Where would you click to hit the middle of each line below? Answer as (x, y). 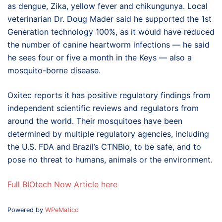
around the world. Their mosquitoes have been (95, 121)
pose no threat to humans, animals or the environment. (110, 160)
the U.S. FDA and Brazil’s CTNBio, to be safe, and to (104, 147)
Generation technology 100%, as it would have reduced (111, 32)
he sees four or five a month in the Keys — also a (100, 57)
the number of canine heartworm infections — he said (109, 45)
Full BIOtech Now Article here (62, 184)
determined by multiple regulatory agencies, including (108, 134)
